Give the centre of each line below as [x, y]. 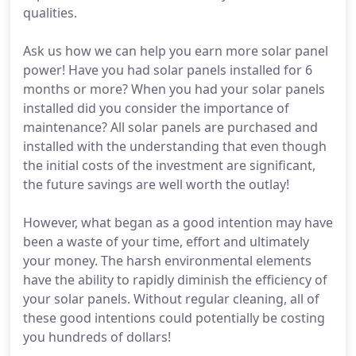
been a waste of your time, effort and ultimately [166, 242]
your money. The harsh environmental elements [167, 261]
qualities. [50, 13]
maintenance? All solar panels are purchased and [170, 127]
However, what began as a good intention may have [178, 222]
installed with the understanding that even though [175, 146]
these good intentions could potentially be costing [174, 318]
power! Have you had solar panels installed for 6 [168, 70]
